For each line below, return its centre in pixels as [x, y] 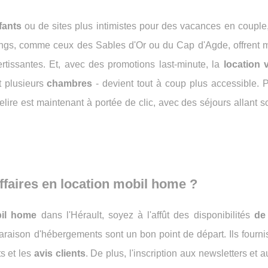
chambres [70, 83]
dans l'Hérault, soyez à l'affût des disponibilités [145, 215]
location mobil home [123, 184]
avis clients [60, 253]
